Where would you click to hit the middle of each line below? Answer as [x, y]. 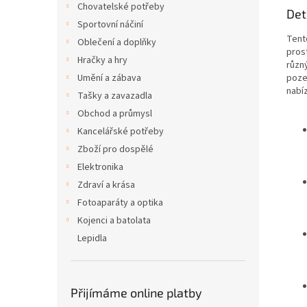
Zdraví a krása [106, 185]
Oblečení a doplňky [117, 42]
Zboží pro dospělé [115, 149]
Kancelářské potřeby [121, 132]
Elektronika [100, 167]
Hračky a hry [102, 60]
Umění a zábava [109, 78]
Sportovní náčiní [110, 25]
